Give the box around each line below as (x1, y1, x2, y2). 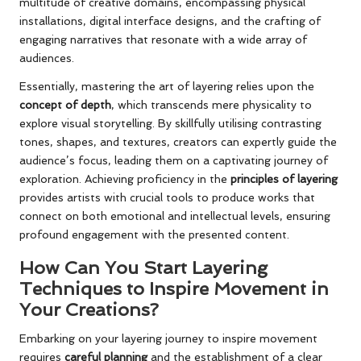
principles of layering (230, 172, 338, 185)
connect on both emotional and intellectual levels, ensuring (19, 209, 330, 222)
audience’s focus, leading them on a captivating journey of (19, 153, 328, 167)
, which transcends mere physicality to (111, 98, 312, 111)
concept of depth (19, 98, 111, 111)
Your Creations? (19, 298, 159, 320)
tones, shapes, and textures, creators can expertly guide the (19, 135, 337, 148)
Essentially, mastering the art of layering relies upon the (19, 79, 314, 93)
